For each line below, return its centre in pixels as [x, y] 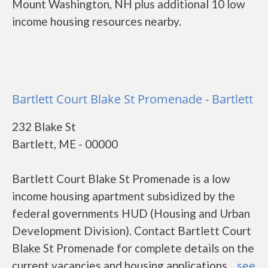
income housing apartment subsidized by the [124, 196]
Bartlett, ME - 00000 [65, 144]
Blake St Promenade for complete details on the [133, 248]
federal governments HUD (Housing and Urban [131, 213]
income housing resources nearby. [97, 21]
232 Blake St [44, 127]
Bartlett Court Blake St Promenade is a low [121, 179]
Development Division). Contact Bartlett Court [132, 231]
